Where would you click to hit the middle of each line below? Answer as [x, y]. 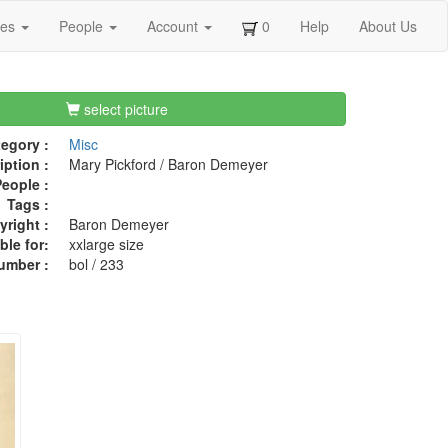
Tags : [27, 204]
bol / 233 [96, 264]
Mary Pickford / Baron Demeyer [168, 164]
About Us [388, 26]
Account [174, 26]
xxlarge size [106, 244]
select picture [124, 109]
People [83, 26]
